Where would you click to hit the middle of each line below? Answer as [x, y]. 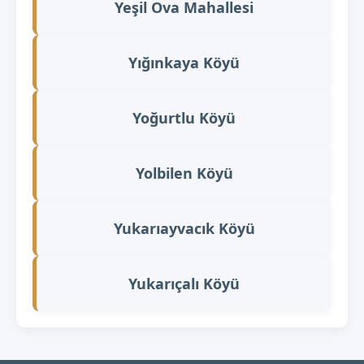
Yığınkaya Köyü [184, 62]
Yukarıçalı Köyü [184, 283]
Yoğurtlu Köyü [184, 117]
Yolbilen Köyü [184, 173]
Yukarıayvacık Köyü [184, 228]
